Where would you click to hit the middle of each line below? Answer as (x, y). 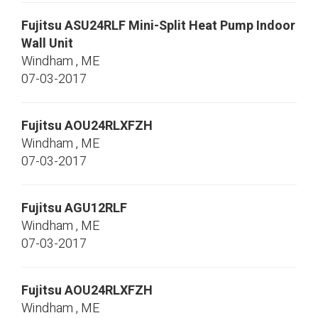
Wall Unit (47, 44)
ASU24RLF (95, 26)
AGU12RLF (96, 208)
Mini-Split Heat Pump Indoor (212, 26)
